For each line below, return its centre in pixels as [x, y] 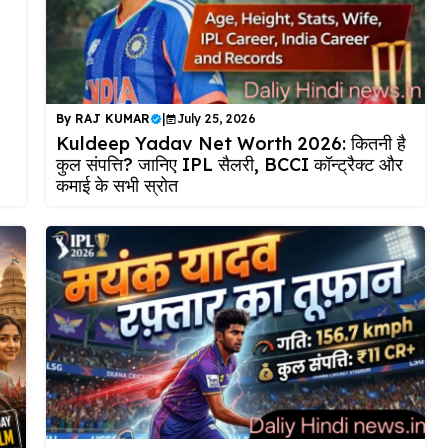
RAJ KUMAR [112, 118]
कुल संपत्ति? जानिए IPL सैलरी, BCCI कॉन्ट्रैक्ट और [229, 164]
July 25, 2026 [216, 118]
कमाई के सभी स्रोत [116, 185]
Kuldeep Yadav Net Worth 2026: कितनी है [230, 143]
